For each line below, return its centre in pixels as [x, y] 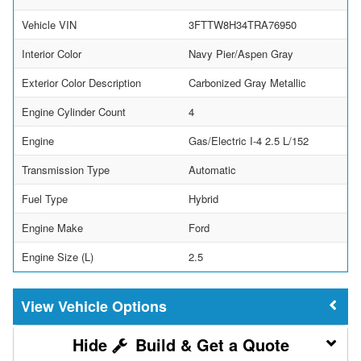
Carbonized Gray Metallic [247, 82]
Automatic [212, 169]
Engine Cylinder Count [74, 111]
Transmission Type [66, 169]
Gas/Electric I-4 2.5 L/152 [249, 140]
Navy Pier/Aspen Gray [241, 53]
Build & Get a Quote [210, 344]
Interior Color [52, 53]
